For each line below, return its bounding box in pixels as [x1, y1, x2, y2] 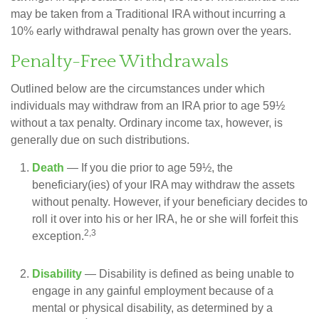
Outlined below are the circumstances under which [11, 82, 265, 95]
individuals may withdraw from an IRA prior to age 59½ [11, 99, 285, 112]
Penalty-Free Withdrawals [11, 51, 229, 72]
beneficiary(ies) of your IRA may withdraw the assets [32, 178, 295, 191]
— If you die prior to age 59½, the [64, 161, 233, 174]
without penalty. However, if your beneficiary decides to [32, 195, 308, 208]
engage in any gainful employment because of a [32, 284, 273, 297]
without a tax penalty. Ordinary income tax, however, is [11, 116, 283, 129]
